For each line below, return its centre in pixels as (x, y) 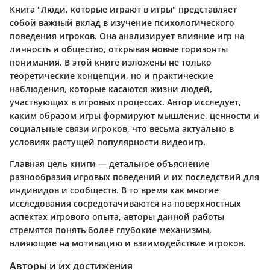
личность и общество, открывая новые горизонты (119, 49)
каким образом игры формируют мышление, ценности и (134, 115)
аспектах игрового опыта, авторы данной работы (117, 216)
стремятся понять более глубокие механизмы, (111, 230)
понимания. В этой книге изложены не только (111, 62)
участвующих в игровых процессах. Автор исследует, (125, 102)
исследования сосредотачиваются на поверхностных (125, 203)
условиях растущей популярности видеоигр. (108, 142)
